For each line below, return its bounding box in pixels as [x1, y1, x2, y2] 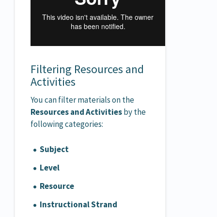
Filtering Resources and [31, 61, 144, 77]
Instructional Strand [40, 199, 118, 210]
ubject [45, 143, 69, 155]
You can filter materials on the [31, 94, 134, 105]
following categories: [31, 118, 103, 129]
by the [122, 106, 146, 117]
